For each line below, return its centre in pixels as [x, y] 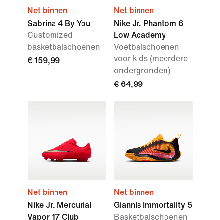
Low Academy [140, 35]
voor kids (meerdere [151, 59]
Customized [50, 35]
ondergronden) [142, 70]
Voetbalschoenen [147, 47]
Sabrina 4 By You [59, 23]
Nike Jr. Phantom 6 [149, 23]
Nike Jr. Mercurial [59, 205]
